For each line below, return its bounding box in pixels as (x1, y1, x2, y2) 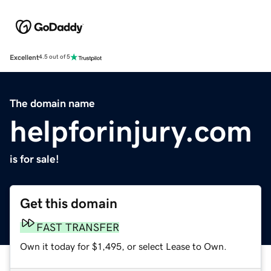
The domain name (10, 97, 95, 109)
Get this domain (20, 196, 117, 211)
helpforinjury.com (10, 116, 252, 146)
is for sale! (10, 153, 59, 165)
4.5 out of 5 (39, 54, 70, 60)
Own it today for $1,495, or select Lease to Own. (20, 241, 227, 251)
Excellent (10, 53, 39, 61)
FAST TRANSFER (36, 221, 119, 233)
